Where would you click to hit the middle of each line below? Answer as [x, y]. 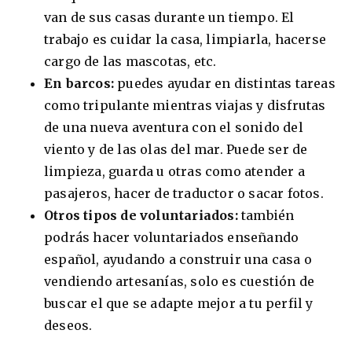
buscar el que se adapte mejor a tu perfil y [179, 304]
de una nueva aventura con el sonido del [174, 128]
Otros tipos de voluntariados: [143, 216]
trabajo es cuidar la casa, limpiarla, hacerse [185, 40]
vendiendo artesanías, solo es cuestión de [180, 282]
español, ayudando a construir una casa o [178, 260]
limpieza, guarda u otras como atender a [174, 172]
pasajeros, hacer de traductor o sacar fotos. [187, 194]
